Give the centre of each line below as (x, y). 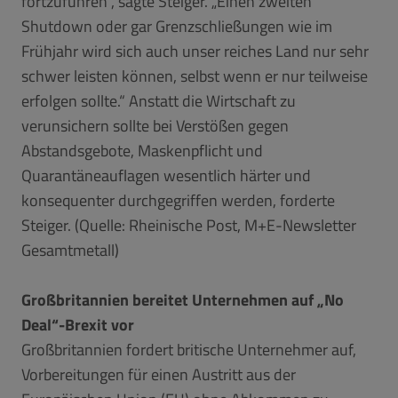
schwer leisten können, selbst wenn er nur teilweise (195, 76)
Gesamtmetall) (70, 250)
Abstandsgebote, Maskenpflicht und (142, 150)
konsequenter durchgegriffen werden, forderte (178, 200)
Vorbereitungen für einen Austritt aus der (159, 374)
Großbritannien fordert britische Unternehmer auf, (189, 349)
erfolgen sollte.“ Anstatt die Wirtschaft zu (159, 100)
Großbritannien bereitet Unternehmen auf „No (183, 299)
